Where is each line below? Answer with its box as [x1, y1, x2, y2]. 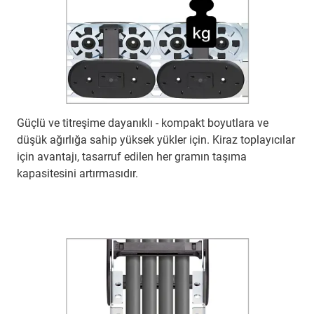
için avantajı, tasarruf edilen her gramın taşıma [17, 150, 247, 164]
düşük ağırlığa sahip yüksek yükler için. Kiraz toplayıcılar [17, 133, 295, 147]
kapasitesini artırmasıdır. [17, 167, 138, 181]
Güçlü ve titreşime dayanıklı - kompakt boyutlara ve [17, 116, 268, 130]
